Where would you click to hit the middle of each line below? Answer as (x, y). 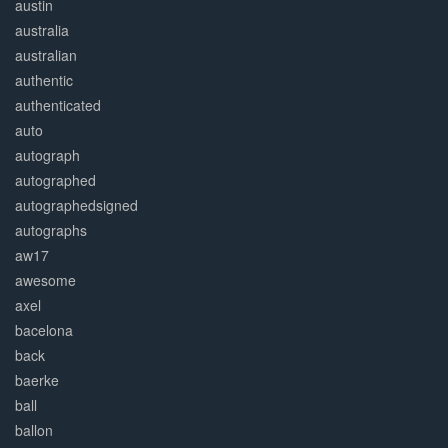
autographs (51, 230)
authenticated (58, 105)
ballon (34, 430)
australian (46, 55)
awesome (45, 280)
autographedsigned (76, 205)
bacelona (44, 330)
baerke (37, 380)
